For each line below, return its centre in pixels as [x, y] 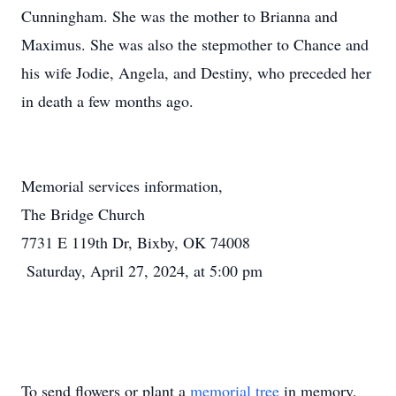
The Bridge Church [83, 214]
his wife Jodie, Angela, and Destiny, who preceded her [196, 72]
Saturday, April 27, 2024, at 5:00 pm [145, 270]
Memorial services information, [125, 186]
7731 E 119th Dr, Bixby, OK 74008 [138, 242]
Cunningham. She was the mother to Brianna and [179, 16]
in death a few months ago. [107, 101]
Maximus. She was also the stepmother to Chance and [195, 44]
